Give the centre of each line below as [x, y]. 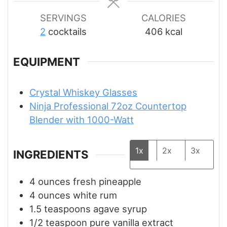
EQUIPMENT [47, 62]
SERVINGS [63, 18]
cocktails [67, 32]
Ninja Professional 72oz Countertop [108, 106]
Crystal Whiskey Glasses [83, 92]
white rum [95, 195]
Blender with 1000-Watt [82, 119]
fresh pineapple [107, 182]
